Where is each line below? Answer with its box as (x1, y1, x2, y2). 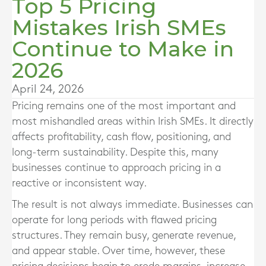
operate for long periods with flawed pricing (12, 215, 217, 225)
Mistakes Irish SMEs (12, 14, 226, 40)
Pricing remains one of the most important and (12, 101, 236, 111)
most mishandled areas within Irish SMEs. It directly (12, 116, 254, 126)
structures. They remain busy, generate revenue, (12, 230, 236, 240)
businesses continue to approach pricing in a (12, 163, 221, 173)
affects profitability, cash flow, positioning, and (12, 132, 231, 142)
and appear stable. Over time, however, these (12, 246, 225, 256)
